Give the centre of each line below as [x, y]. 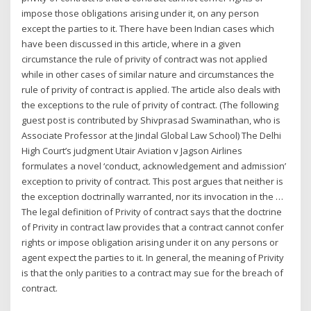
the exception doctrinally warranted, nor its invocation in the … [153, 197]
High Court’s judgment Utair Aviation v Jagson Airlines [132, 151]
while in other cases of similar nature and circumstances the [148, 75]
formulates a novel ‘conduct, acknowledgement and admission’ [154, 166]
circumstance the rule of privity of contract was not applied [145, 59]
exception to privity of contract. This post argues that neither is [153, 182]
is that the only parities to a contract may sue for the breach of [153, 273]
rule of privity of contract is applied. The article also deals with [151, 90]
